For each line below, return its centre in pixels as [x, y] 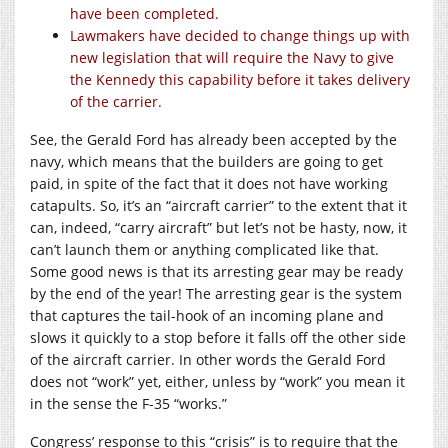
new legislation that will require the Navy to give [232, 57]
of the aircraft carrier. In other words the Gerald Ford [208, 359]
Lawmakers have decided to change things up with [240, 35]
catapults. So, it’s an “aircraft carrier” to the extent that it [218, 205]
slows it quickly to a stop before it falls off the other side [218, 337]
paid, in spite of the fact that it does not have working [209, 183]
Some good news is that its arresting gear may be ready [216, 271]
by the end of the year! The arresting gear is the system [216, 293]
